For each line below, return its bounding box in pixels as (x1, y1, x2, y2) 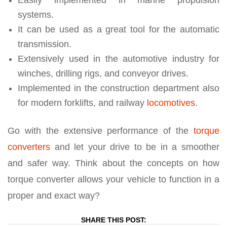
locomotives (147, 97, 195, 108)
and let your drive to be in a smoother (50, 141, 219, 152)
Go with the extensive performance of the (8, 125, 194, 136)
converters (8, 141, 50, 152)
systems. (18, 9, 54, 20)
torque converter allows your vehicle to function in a (8, 174, 219, 184)
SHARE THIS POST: (81, 215, 146, 224)
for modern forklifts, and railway (18, 97, 147, 108)
